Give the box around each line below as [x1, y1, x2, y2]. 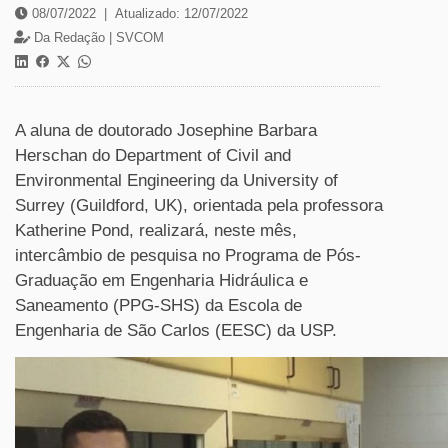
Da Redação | [30, 30, 116, 45]
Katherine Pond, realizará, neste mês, [15, 221, 297, 240]
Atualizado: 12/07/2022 [115, 6, 248, 21]
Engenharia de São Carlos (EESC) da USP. [15, 321, 337, 340]
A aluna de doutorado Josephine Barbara [15, 121, 317, 140]
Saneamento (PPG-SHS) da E [15, 296, 239, 315]
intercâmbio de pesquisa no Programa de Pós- [15, 246, 361, 265]
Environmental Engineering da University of [15, 171, 338, 190]
